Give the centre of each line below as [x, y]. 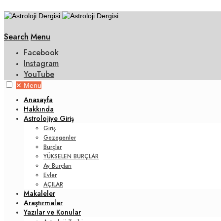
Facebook [41, 53]
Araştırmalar [43, 203]
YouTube [39, 74]
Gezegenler [60, 138]
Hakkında [39, 109]
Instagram [41, 63]
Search [16, 37]
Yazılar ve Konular [52, 212]
